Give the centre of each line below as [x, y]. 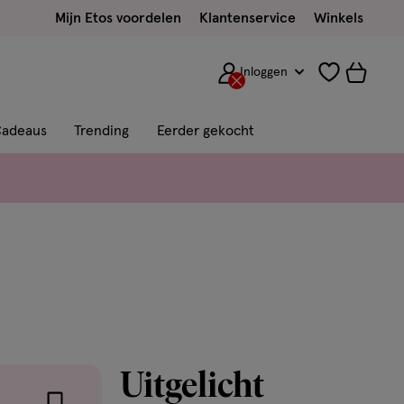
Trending [101, 131]
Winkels [339, 18]
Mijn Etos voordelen [118, 18]
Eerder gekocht [206, 131]
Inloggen [264, 72]
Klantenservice [248, 18]
